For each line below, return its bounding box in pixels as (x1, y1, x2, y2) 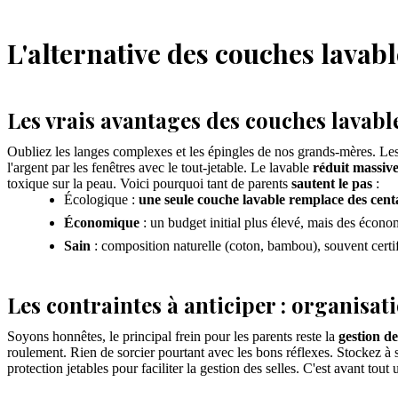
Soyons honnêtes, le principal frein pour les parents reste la (7, 329, 338, 345)
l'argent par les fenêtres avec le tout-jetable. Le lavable (7, 160, 313, 176)
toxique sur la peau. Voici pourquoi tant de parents (7, 176, 291, 192)
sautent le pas (291, 176, 372, 192)
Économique (64, 215, 139, 231)
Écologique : (64, 192, 139, 208)
